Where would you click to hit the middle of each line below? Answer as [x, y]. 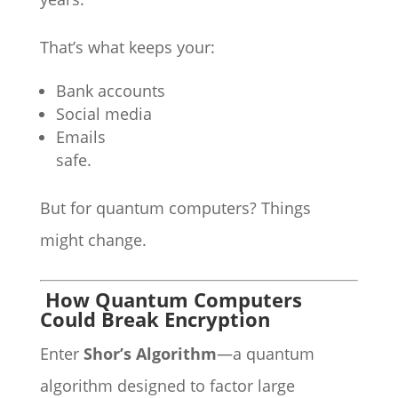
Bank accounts [110, 91]
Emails [80, 137]
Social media [103, 114]
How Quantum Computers [173, 299]
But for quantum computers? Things [175, 208]
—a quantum [265, 354]
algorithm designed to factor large [167, 386]
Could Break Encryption [155, 319]
